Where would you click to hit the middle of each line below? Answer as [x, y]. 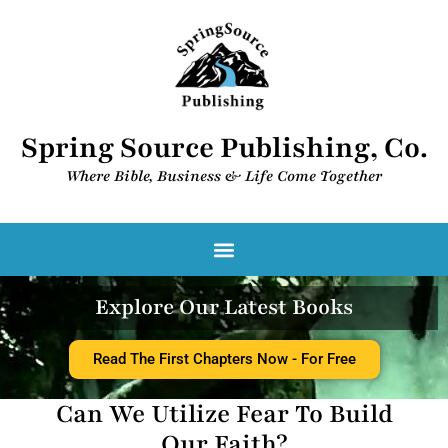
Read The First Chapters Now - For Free [224, 359]
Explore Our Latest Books [224, 308]
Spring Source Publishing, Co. [224, 147]
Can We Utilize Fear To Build [224, 414]
